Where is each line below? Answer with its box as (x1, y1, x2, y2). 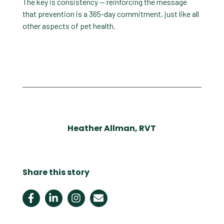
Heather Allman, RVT (67, 122, 156, 134)
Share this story (22, 166, 89, 178)
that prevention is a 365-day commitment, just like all (22, 8, 199, 18)
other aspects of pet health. (22, 20, 115, 30)
